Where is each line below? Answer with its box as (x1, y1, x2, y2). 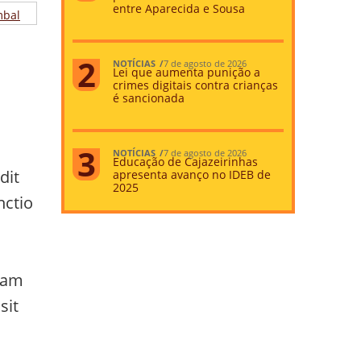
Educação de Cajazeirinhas (113, 153, 259, 169)
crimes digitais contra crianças (113, 77, 279, 93)
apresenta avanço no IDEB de (113, 166, 272, 182)
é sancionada (113, 89, 185, 106)
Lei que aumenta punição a (113, 64, 261, 80)
